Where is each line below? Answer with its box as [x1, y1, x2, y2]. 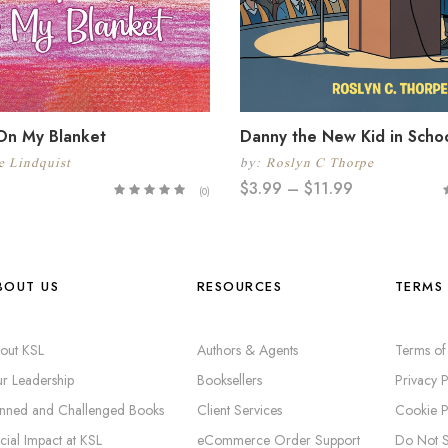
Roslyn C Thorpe [266, 154, 374, 170]
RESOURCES [196, 276, 283, 296]
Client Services [196, 399, 282, 420]
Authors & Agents [196, 339, 298, 360]
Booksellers [196, 369, 262, 390]
